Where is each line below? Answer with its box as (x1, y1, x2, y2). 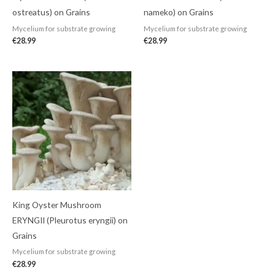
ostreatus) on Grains (12, 6, 90, 17)
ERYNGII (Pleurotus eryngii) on (12, 214, 128, 225)
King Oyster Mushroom (12, 199, 101, 210)
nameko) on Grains (144, 6, 214, 17)
